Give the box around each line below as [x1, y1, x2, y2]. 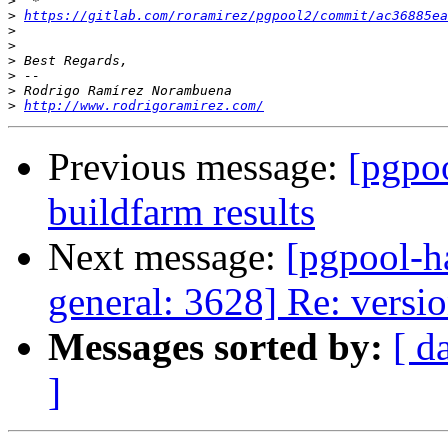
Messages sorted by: [48, 325, 383, 369]
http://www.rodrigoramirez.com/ [24, 98, 264, 114]
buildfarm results [48, 190, 315, 234]
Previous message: [48, 145, 348, 189]
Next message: [48, 235, 286, 279]
